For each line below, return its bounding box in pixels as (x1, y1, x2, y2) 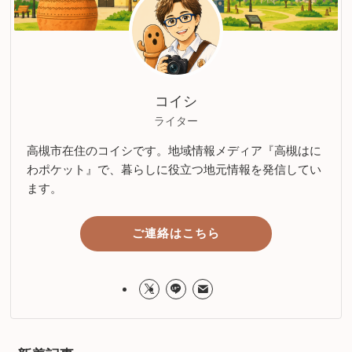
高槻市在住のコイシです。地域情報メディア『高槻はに (26, 144, 321, 158)
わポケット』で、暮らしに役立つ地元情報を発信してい (26, 163, 321, 177)
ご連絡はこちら (132, 226, 220, 240)
